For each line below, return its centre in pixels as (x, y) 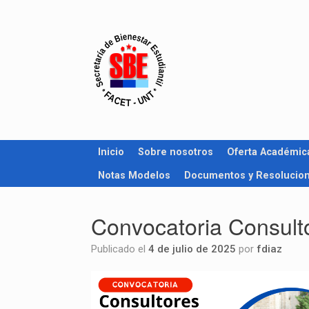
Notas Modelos (134, 175)
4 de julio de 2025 (192, 249)
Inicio (111, 152)
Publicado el (123, 249)
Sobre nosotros (176, 152)
